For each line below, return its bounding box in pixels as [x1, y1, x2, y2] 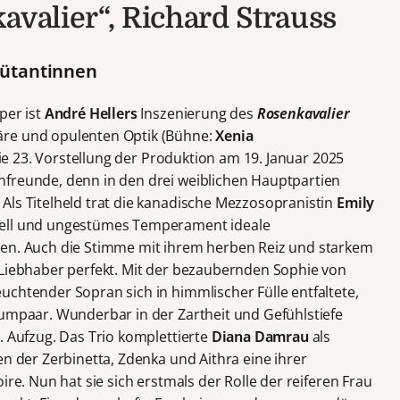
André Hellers [44, 103, 141, 123]
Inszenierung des [140, 103, 257, 123]
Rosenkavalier [256, 103, 350, 123]
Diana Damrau [211, 326, 312, 346]
